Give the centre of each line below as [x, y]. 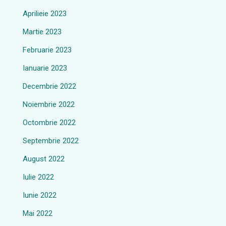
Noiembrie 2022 [49, 104]
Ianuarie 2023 [45, 68]
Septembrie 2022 [51, 140]
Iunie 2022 [40, 195]
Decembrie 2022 [50, 86]
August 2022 [44, 159]
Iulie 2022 [39, 177]
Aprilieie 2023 [45, 13]
